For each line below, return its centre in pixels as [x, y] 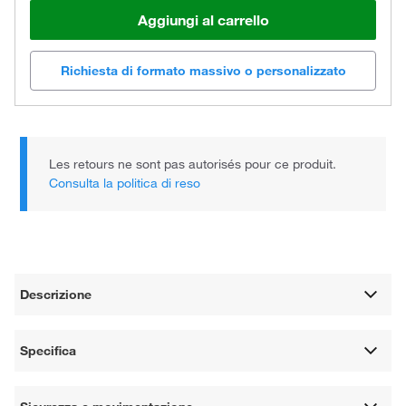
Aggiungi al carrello [203, 19]
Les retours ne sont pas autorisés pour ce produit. [193, 164]
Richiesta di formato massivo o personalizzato [203, 70]
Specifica [48, 350]
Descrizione [56, 294]
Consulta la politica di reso [125, 184]
